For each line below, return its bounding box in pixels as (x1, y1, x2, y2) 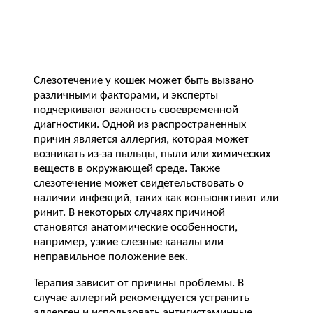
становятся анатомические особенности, (34, 221, 238, 233)
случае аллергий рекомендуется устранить (34, 292, 249, 305)
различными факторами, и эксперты (34, 89, 218, 101)
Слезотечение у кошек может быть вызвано (34, 74, 254, 87)
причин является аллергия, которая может (34, 133, 249, 145)
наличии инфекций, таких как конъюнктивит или (34, 191, 279, 204)
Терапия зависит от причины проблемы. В (34, 277, 244, 290)
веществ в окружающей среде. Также (34, 162, 220, 175)
